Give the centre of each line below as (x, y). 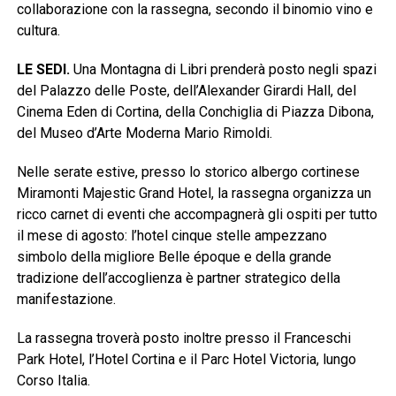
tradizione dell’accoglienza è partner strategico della (178, 278)
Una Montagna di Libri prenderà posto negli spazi (223, 70)
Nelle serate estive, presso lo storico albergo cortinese (188, 172)
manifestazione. (66, 300)
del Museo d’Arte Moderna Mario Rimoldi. (144, 133)
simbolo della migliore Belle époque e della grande (174, 257)
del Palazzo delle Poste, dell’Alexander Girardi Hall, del (186, 91)
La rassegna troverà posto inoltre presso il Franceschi (183, 339)
